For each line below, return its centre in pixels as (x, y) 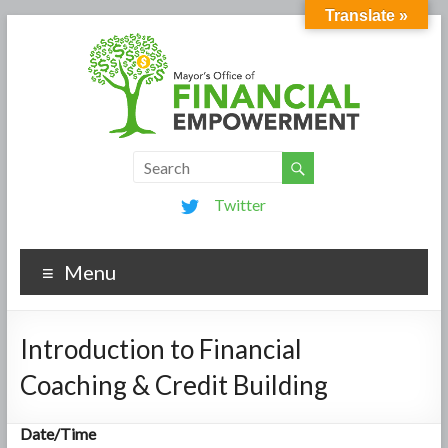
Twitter (240, 204)
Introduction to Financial (160, 348)
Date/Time (57, 433)
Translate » (366, 15)
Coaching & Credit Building (173, 384)
